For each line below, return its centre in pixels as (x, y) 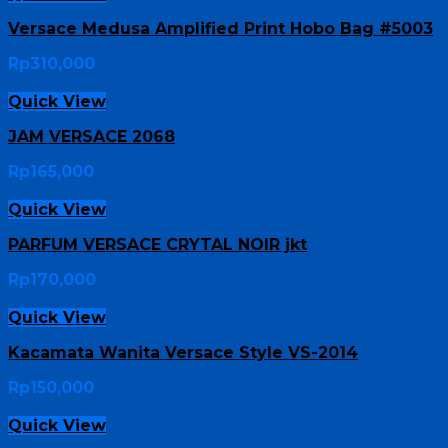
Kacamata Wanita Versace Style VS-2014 (183, 352)
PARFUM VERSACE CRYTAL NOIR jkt (157, 244)
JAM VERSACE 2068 (91, 136)
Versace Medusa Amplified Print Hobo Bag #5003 (220, 28)
